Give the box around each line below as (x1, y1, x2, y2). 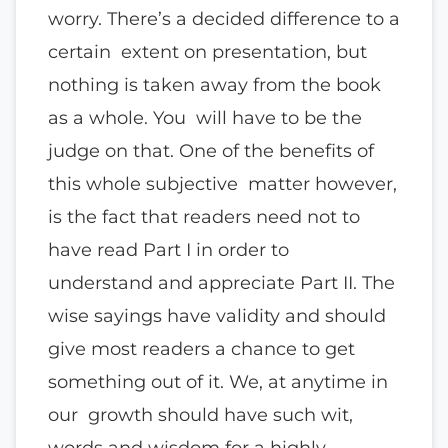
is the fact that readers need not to (48, 204, 360, 228)
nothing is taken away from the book (48, 72, 381, 96)
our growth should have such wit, (48, 402, 353, 426)
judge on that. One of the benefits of (48, 138, 374, 162)
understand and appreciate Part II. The (48, 270, 395, 294)
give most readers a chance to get (48, 336, 355, 360)
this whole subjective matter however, (48, 171, 397, 195)
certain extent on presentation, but (48, 39, 367, 63)
